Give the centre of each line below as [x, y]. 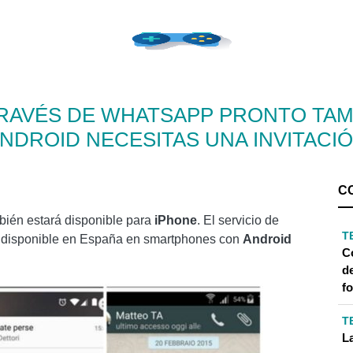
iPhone [176, 220]
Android [267, 239]
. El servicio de [238, 220]
